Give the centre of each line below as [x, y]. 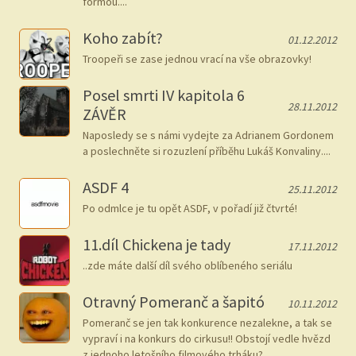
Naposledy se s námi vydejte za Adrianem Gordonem [208, 135]
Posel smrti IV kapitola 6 [164, 95]
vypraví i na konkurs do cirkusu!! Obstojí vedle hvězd [207, 339]
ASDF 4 [106, 187]
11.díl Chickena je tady [157, 244]
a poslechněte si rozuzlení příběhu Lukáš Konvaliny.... [207, 151]
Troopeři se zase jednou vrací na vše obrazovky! [197, 59]
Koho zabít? [123, 38]
